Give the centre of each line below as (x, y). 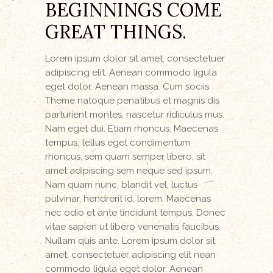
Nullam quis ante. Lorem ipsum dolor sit (130, 240)
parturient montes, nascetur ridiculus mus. (135, 114)
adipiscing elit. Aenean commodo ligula (131, 72)
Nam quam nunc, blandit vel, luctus (121, 184)
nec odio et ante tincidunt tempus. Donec (135, 212)
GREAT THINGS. (116, 31)
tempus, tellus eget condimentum (118, 142)
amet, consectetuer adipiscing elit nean (130, 254)
